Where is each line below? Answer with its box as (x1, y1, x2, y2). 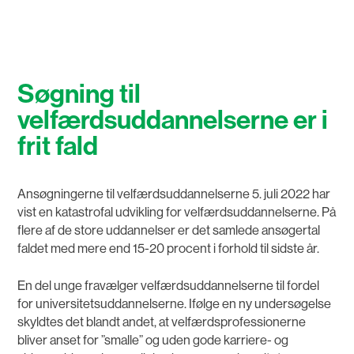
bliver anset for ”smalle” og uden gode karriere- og (17, 333, 289, 348)
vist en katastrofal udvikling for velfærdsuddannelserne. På (17, 204, 337, 220)
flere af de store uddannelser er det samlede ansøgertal (17, 222, 321, 238)
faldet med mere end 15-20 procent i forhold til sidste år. (17, 240, 320, 256)
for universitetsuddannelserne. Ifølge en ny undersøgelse (17, 296, 332, 312)
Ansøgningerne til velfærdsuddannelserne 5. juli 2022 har (17, 186, 331, 201)
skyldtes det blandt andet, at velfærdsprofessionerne (17, 314, 307, 330)
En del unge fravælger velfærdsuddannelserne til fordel (17, 278, 320, 294)
